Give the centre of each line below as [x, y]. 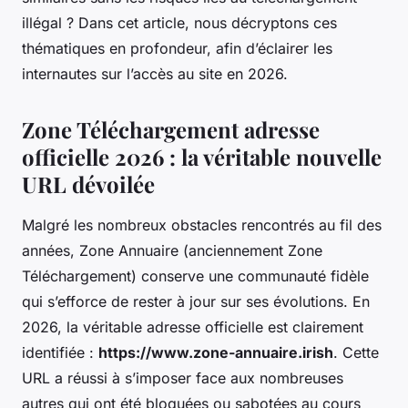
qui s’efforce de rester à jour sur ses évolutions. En [196, 302]
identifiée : [60, 353]
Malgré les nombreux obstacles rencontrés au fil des [202, 225]
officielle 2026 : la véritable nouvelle [202, 157]
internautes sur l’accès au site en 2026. [155, 74]
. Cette [356, 353]
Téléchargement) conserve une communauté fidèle [195, 276]
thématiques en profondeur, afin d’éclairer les [177, 49]
